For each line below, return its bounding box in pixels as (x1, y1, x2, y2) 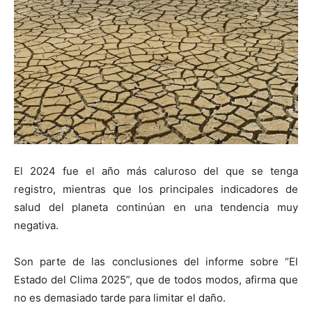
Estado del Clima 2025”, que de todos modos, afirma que (14, 273, 298, 287)
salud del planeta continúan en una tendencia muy (14, 201, 298, 214)
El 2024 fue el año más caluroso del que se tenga (14, 164, 298, 178)
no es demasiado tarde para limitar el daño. (14, 291, 226, 305)
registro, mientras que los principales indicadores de (14, 182, 298, 196)
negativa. (14, 219, 58, 233)
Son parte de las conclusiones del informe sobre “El (14, 255, 298, 269)
